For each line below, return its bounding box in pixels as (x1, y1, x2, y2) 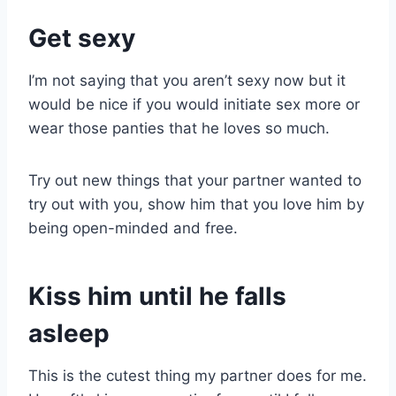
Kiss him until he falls (28, 281, 286, 311)
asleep (28, 318, 110, 348)
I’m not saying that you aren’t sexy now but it (28, 72, 346, 89)
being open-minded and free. (28, 219, 238, 237)
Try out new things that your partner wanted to (28, 171, 362, 189)
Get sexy (28, 23, 135, 53)
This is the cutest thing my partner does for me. (28, 367, 367, 385)
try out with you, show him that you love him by (28, 195, 364, 213)
